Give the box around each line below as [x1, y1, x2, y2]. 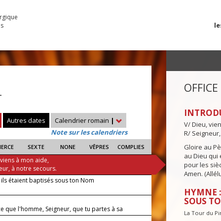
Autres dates [7, 116, 45, 125]
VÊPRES [89, 143, 110, 151]
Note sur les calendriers [51, 128, 127, 137]
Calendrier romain [55, 116, 110, 125]
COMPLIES [117, 143, 145, 151]
